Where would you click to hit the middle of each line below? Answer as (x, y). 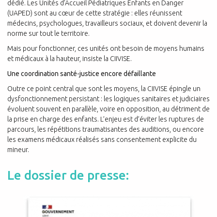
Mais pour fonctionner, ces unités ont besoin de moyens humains (106, 49)
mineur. (18, 150)
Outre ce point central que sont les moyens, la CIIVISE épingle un (104, 89)
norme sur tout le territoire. (48, 34)
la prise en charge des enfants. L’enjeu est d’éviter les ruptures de (106, 119)
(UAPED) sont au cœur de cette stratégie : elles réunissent (95, 13)
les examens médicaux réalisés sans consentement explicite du (102, 140)
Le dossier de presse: (68, 175)
